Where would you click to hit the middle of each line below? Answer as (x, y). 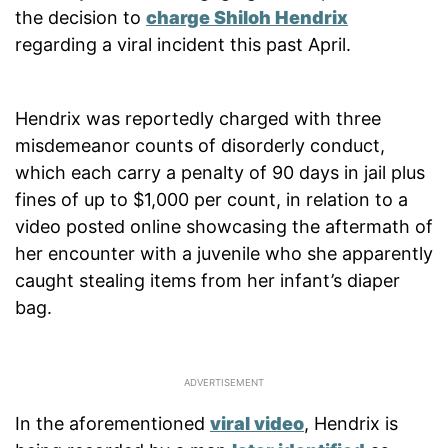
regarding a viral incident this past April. (183, 44)
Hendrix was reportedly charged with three (198, 118)
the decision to (80, 17)
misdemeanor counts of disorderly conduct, (200, 145)
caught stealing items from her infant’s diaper (207, 280)
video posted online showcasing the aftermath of (224, 226)
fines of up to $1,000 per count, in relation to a (211, 199)
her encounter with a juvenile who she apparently (224, 253)
